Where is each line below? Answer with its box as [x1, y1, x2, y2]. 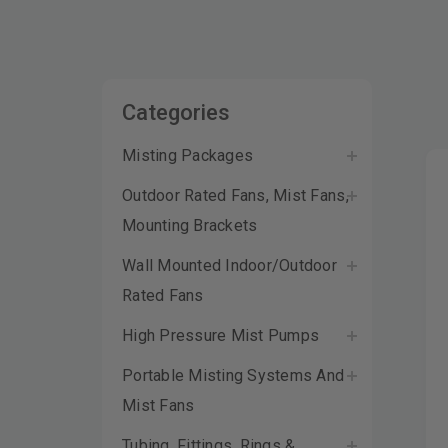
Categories [122, 99, 230, 125]
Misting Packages [122, 145, 254, 165]
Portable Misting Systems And [122, 365, 345, 385]
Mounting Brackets [122, 215, 258, 235]
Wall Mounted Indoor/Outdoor [122, 255, 338, 275]
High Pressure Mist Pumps [122, 325, 320, 345]
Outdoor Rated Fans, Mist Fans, [122, 185, 349, 205]
